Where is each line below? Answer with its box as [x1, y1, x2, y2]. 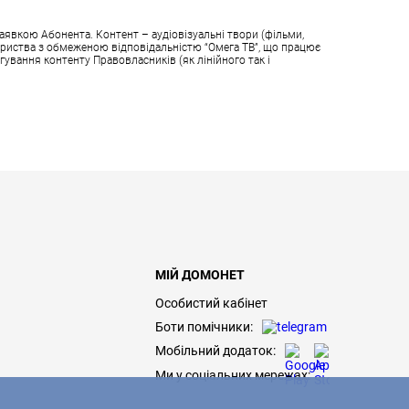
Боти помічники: [155, 319, 253, 334]
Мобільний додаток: [155, 342, 276, 358]
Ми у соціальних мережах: [155, 367, 310, 383]
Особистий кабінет [155, 295, 267, 310]
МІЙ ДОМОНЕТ [155, 267, 245, 282]
